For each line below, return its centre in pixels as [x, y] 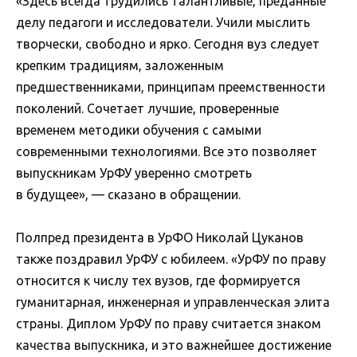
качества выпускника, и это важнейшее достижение [174, 345]
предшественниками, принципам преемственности [171, 86]
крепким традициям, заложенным [120, 65]
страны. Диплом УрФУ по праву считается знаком [169, 323]
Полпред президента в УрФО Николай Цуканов [160, 237]
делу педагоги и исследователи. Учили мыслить [163, 22]
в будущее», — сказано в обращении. [128, 194]
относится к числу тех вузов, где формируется [158, 280]
